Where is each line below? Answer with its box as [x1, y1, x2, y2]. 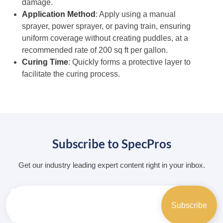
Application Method [22, 10, 96, 19]
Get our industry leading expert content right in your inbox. [18, 161, 205, 170]
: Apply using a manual [96, 10, 176, 19]
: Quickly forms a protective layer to [68, 58, 191, 67]
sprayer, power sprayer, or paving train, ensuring [22, 22, 191, 31]
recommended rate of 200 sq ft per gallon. [22, 46, 168, 55]
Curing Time [22, 58, 68, 67]
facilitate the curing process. [22, 70, 120, 79]
